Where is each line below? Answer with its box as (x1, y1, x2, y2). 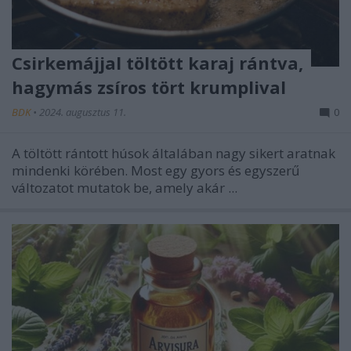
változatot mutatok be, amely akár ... (12, 178, 237, 197)
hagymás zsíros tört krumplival (12, 74, 286, 99)
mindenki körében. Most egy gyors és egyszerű (12, 161, 299, 179)
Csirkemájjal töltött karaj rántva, (12, 50, 303, 74)
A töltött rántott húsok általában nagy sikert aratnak (12, 143, 335, 162)
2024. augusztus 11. (39, 104, 126, 119)
